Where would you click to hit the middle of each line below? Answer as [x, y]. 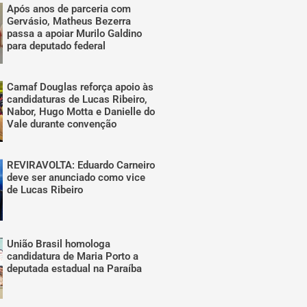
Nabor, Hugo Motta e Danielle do [81, 112]
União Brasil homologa [59, 244]
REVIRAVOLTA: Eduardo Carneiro [81, 165]
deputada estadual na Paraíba [75, 268]
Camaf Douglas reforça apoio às [81, 87]
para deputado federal [57, 46]
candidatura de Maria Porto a [73, 256]
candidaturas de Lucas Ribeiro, [77, 100]
